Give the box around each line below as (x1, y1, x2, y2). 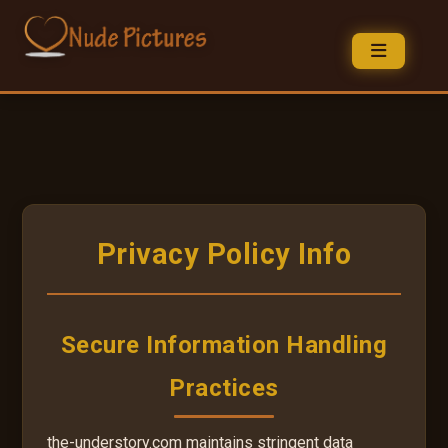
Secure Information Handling (60, 330, 388, 359)
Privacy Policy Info (96, 237, 352, 271)
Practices (169, 373, 279, 402)
